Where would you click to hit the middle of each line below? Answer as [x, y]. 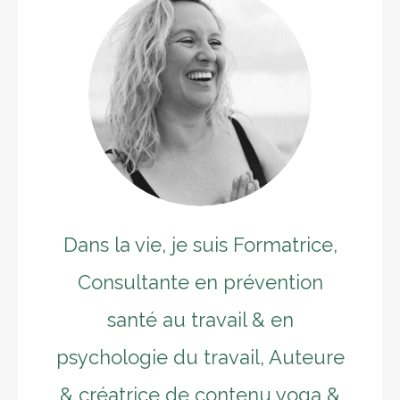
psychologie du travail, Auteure [200, 357]
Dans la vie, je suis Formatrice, [200, 245]
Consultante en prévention [200, 282]
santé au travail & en [200, 320]
